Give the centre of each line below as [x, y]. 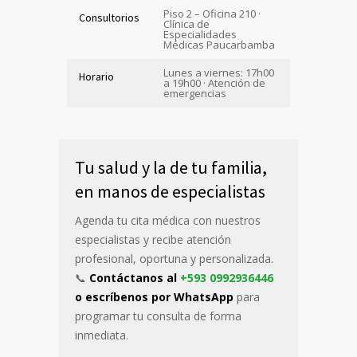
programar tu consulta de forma [158, 316]
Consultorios [109, 17]
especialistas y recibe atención [153, 239]
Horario [96, 76]
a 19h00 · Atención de [214, 82]
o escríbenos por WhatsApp [154, 296]
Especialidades [200, 34]
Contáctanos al [135, 277]
